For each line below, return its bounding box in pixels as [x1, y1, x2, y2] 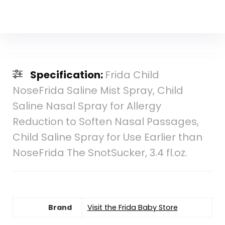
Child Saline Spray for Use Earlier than [12, 130, 202, 144]
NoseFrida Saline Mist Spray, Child [12, 83, 183, 97]
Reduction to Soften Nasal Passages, [12, 114, 199, 129]
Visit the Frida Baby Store [87, 202, 178, 212]
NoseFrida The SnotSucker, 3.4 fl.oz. [12, 145, 187, 160]
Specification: [30, 67, 105, 82]
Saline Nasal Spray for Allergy [12, 98, 161, 113]
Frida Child [104, 67, 159, 82]
